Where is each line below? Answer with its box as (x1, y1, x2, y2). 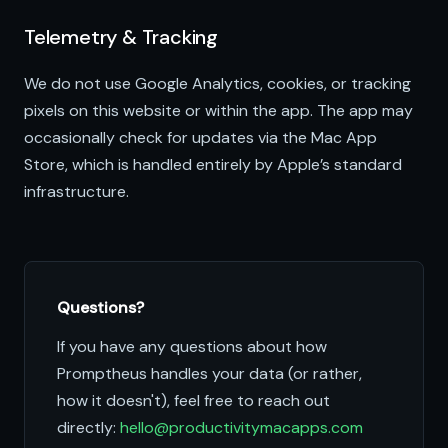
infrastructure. (24, 181, 129, 202)
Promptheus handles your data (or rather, (57, 363, 362, 384)
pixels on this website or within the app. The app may (24, 100, 413, 121)
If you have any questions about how (57, 336, 327, 357)
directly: (57, 417, 120, 438)
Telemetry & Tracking (24, 24, 218, 50)
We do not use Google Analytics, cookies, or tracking (24, 73, 411, 94)
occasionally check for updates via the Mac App (24, 127, 377, 148)
